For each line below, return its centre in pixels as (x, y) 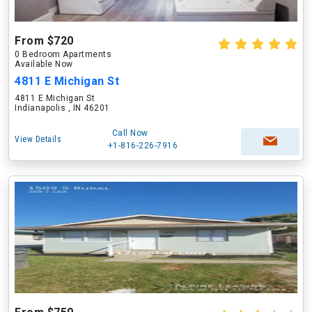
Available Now (44, 64)
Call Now (130, 133)
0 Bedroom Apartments (63, 54)
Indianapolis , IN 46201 (62, 108)
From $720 (44, 41)
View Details (38, 139)
